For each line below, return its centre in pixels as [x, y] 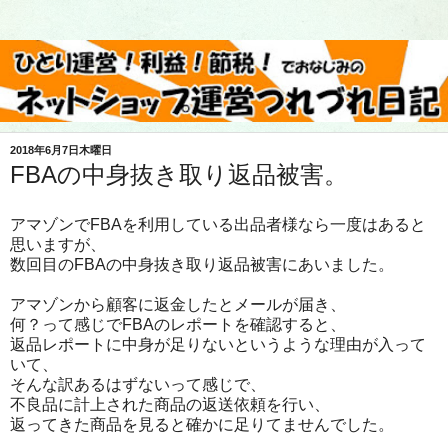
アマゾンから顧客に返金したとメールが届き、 [178, 304]
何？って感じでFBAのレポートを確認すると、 [178, 324]
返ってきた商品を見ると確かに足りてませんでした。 [202, 424]
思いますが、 [58, 244]
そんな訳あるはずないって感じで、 [138, 384]
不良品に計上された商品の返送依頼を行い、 [170, 404]
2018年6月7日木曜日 [61, 149]
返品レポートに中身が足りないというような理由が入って [218, 344]
